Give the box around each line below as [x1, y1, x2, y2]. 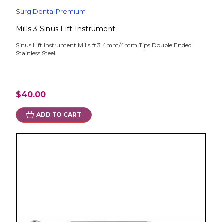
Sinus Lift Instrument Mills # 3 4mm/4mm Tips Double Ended [15, 41, 192, 49]
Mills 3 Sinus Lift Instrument [15, 24, 116, 34]
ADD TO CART [36, 111, 81, 119]
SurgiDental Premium [15, 7, 86, 16]
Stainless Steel [15, 49, 55, 57]
